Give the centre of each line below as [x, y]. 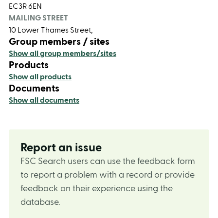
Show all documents [44, 100]
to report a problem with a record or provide [108, 175]
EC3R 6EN [25, 6]
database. [40, 202]
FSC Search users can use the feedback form [108, 161]
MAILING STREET [38, 18]
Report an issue [61, 148]
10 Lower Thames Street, [51, 30]
